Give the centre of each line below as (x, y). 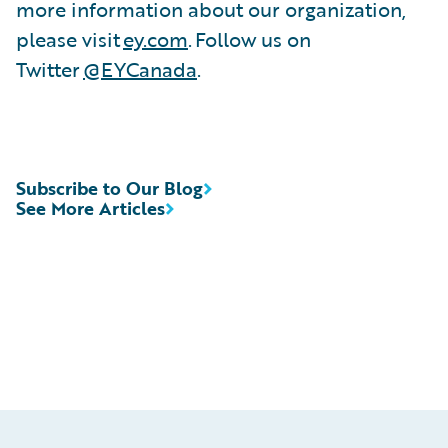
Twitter (49, 68)
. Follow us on (249, 38)
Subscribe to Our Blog (109, 187)
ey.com (155, 38)
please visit (69, 38)
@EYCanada (140, 68)
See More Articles (90, 207)
